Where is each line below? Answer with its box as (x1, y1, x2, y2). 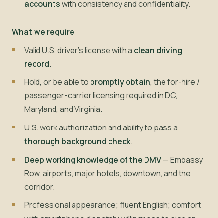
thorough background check (24, 136, 130, 147)
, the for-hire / (150, 76, 200, 88)
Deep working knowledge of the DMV (24, 154, 161, 165)
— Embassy (161, 154, 203, 165)
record (24, 58, 49, 69)
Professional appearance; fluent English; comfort (24, 200, 201, 211)
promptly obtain (90, 76, 150, 88)
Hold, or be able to (24, 76, 90, 88)
